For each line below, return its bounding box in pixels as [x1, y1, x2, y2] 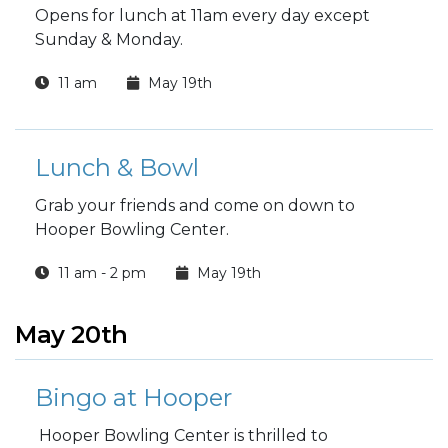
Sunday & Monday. [35, 30, 187, 49]
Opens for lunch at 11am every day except [35, 6, 370, 25]
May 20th [15, 320, 128, 349]
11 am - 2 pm [54, 264, 146, 282]
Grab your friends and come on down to [35, 196, 355, 215]
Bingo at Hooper [35, 383, 232, 412]
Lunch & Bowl [35, 153, 199, 182]
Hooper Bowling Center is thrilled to [35, 426, 328, 445]
